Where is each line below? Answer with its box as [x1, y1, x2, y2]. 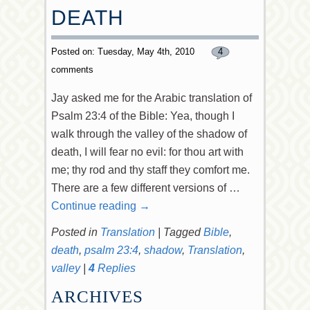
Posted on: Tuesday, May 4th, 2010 [51, 46, 197, 57]
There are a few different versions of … [51, 182, 240, 194]
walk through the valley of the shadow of [51, 128, 247, 140]
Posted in [51, 226, 98, 238]
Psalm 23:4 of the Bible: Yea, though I [51, 110, 235, 122]
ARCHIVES [51, 287, 143, 306]
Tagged [163, 226, 201, 238]
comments [51, 64, 93, 75]
